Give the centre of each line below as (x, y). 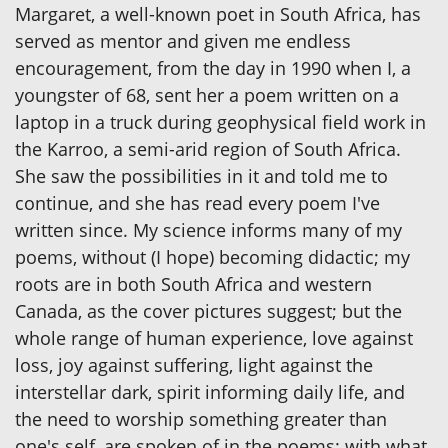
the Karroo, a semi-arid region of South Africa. (208, 149)
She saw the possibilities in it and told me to (201, 176)
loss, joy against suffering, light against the (194, 365)
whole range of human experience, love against (214, 338)
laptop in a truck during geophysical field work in (220, 122)
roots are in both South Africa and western (193, 284)
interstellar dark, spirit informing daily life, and (210, 392)
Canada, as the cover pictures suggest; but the (208, 311)
